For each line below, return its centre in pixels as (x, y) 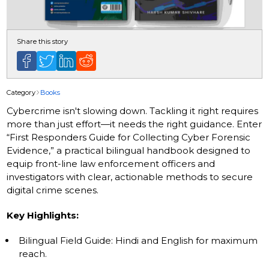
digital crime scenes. (53, 190)
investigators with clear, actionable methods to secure (130, 177)
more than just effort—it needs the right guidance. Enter (134, 124)
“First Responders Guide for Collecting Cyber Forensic (129, 137)
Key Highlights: (43, 215)
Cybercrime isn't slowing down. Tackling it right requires (133, 110)
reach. (33, 253)
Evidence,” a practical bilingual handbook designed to (129, 150)
